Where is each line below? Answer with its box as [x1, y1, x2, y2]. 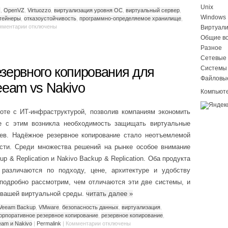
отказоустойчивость [24, 15, 76, 21]
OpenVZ [4, 7, 24, 13]
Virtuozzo [27, 7, 51, 13]
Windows [201, 14, 226, 21]
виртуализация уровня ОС [54, 7, 123, 13]
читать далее [86, 190, 129, 197]
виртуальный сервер [126, 7, 180, 13]
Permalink [37, 220, 61, 226]
